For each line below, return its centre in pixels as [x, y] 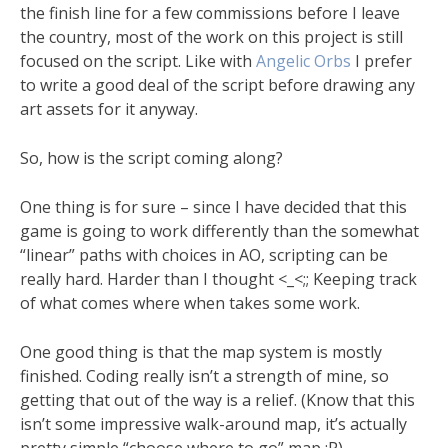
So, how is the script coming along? [151, 158]
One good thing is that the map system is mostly [201, 352]
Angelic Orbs [303, 61]
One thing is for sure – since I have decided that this [213, 207]
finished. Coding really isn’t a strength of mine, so [204, 376]
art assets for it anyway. [109, 109]
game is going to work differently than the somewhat [219, 231]
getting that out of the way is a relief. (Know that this [217, 400]
